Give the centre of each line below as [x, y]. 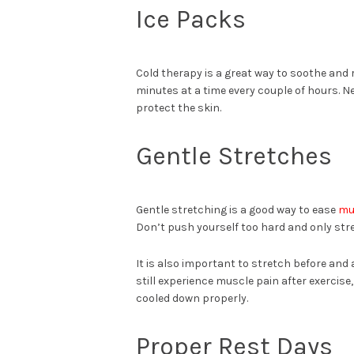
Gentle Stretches [234, 156]
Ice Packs [191, 19]
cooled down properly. [192, 298]
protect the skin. [179, 107]
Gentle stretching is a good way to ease [237, 209]
